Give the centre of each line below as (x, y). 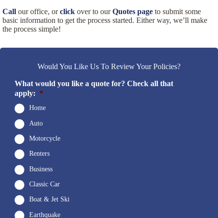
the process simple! (32, 29)
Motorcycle (45, 139)
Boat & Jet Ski (49, 200)
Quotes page (133, 11)
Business (41, 169)
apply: (25, 93)
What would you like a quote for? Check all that (94, 83)
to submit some (177, 11)
